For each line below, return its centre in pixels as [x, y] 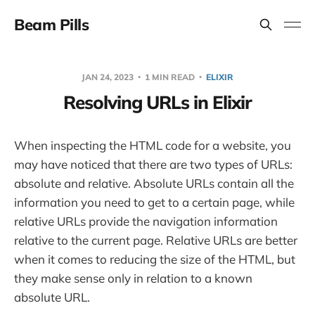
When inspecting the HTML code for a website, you [153, 145]
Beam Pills [52, 25]
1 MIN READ [170, 77]
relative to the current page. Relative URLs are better [156, 240]
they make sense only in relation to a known [133, 278]
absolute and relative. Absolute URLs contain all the [154, 183]
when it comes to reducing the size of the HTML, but [155, 259]
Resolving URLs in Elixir [157, 102]
